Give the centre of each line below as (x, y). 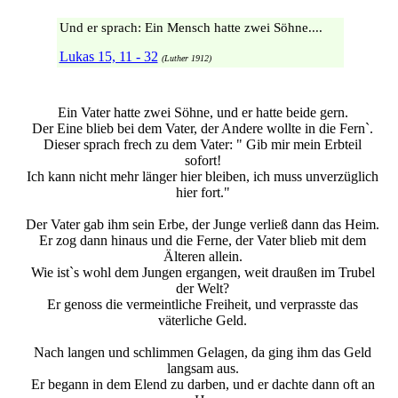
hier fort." (203, 193)
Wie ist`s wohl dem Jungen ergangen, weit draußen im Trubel (203, 273)
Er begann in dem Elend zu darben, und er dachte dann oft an (203, 385)
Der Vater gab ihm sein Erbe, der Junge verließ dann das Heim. (203, 225)
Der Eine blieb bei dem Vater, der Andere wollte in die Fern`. (203, 129)
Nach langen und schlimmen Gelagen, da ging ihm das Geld (203, 353)
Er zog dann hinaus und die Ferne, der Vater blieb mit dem (203, 241)
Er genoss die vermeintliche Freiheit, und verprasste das (203, 305)
